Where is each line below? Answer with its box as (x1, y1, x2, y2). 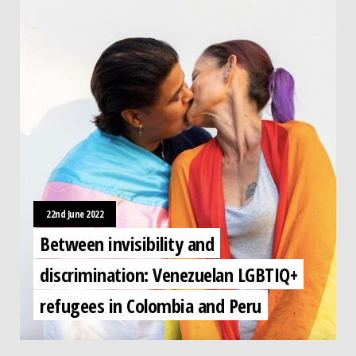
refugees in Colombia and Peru (40, 292, 261, 318)
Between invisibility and (40, 230, 214, 256)
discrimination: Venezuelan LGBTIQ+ (40, 261, 297, 287)
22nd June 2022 (46, 207, 103, 221)
